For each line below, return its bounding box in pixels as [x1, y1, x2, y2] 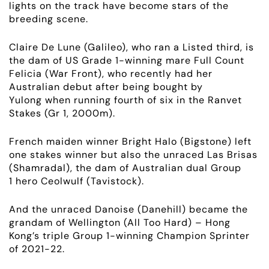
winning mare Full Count [125, 53, 244, 67]
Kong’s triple [9, 229, 73, 242]
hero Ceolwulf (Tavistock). [16, 174, 144, 187]
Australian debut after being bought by [9, 80, 203, 93]
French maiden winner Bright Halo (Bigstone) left [9, 134, 252, 148]
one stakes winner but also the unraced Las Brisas [9, 148, 258, 161]
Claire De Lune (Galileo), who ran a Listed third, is [9, 40, 254, 53]
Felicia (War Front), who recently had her [9, 67, 213, 80]
